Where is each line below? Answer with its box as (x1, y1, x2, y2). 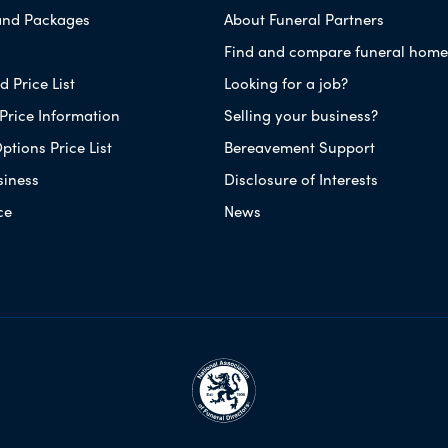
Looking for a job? (223, 71, 348, 94)
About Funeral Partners (223, 7, 384, 30)
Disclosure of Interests (223, 167, 378, 190)
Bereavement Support (223, 135, 375, 158)
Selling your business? (223, 103, 378, 126)
